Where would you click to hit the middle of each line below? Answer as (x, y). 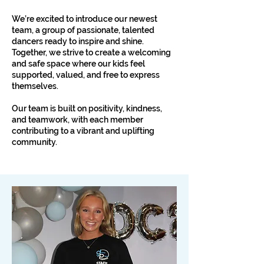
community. (35, 142)
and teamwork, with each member (77, 120)
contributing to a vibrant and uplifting (83, 131)
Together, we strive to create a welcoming (91, 52)
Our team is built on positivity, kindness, (87, 108)
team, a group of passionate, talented (83, 30)
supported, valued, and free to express (86, 75)
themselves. (35, 86)
